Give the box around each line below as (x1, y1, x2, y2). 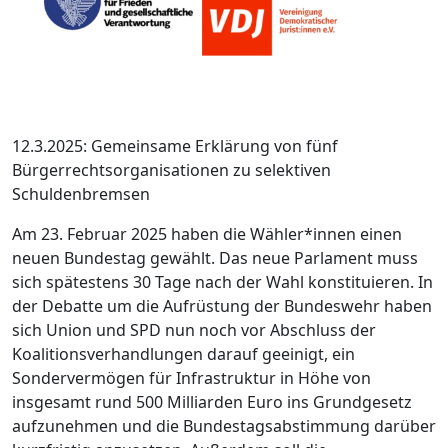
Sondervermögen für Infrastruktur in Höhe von (12, 366, 371, 389)
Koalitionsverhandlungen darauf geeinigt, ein (12, 342, 355, 365)
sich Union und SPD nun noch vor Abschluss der (12, 318, 376, 341)
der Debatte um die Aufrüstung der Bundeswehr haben (12, 294, 432, 317)
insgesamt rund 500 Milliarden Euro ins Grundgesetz (12, 390, 412, 413)
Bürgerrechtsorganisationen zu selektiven (12, 158, 331, 181)
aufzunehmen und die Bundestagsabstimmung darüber (12, 414, 436, 437)
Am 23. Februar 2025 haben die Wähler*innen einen (12, 222, 402, 245)
